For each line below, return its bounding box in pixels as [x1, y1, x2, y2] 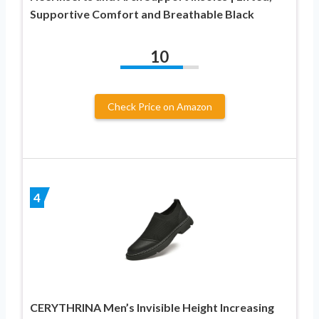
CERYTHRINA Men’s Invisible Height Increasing [30, 300, 274, 314]
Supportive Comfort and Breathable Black [30, 6, 254, 21]
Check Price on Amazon [107, 100, 212, 113]
